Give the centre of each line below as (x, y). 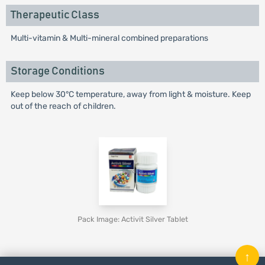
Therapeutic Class (55, 15)
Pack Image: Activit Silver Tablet (132, 219)
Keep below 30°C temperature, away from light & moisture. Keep (130, 94)
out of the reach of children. (63, 106)
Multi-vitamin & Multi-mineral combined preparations (109, 38)
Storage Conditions (57, 71)
